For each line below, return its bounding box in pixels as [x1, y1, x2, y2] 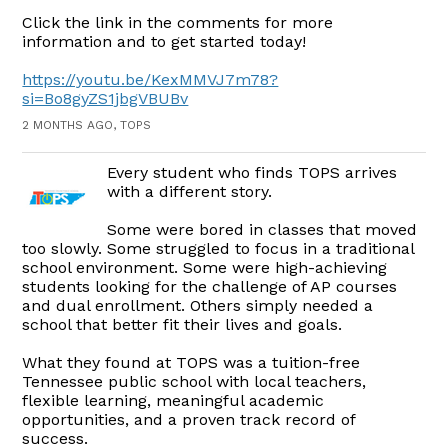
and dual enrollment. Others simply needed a [22, 296, 374, 316]
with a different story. [107, 182, 273, 202]
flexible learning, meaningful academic [22, 391, 325, 411]
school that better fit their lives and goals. [22, 315, 343, 335]
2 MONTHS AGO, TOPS [22, 118, 152, 133]
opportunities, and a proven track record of [22, 410, 356, 430]
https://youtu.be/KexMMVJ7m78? [22, 70, 279, 90]
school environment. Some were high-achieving [22, 258, 388, 278]
